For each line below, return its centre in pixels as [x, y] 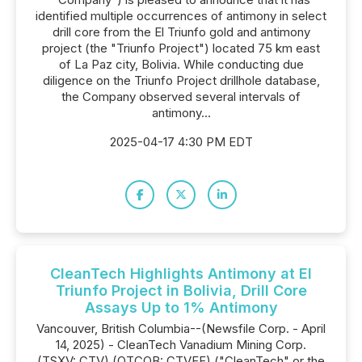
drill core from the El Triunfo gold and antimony [181, 32]
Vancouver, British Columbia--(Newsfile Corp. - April [181, 328]
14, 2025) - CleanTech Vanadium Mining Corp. [181, 345]
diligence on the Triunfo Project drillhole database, [181, 80]
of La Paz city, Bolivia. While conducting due [181, 64]
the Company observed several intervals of [181, 97]
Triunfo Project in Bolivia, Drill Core [181, 290]
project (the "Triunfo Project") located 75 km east [181, 48]
